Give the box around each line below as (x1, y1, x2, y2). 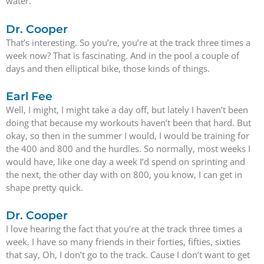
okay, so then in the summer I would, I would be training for (6, 129, 249, 141)
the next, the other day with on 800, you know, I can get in (6, 168, 242, 180)
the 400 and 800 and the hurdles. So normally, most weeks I (6, 142, 250, 154)
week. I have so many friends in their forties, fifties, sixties (6, 236, 240, 247)
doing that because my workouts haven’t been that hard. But (6, 116, 251, 128)
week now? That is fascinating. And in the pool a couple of (6, 49, 239, 61)
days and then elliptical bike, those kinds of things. (6, 62, 210, 74)
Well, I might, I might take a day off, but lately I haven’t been (6, 103, 248, 115)
